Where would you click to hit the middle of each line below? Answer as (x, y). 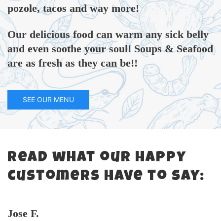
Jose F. (23, 214)
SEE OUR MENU (48, 100)
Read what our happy (97, 159)
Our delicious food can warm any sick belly (108, 35)
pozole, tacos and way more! (75, 8)
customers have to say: (106, 177)
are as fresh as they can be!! (73, 63)
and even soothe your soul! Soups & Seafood (110, 49)
